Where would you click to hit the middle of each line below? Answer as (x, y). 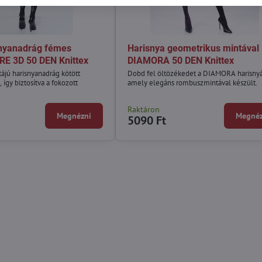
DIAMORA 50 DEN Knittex (180, 60)
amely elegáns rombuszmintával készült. (192, 82)
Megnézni (74, 116)
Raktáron (143, 109)
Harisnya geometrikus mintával (193, 48)
